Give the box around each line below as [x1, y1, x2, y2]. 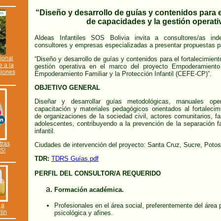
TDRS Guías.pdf [51, 155, 99, 162]
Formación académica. [54, 186, 124, 193]
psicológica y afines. [54, 209, 113, 217]
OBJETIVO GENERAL [35, 84, 100, 91]
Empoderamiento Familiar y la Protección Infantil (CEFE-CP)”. [35, 70, 212, 77]
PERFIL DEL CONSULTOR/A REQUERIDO [35, 170, 161, 177]
